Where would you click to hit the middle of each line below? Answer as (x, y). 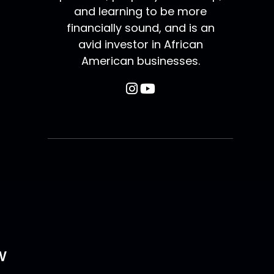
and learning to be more (141, 12)
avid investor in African (140, 45)
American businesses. (140, 61)
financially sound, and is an (140, 28)
